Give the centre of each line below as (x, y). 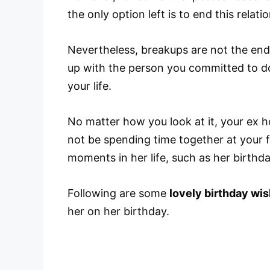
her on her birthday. (118, 211)
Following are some (118, 193)
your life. (89, 86)
